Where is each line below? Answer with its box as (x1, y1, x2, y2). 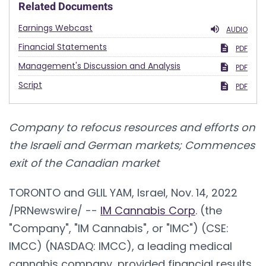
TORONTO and (9, 185, 87, 200)
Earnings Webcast (18, 21, 93, 34)
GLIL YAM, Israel (87, 185, 166, 200)
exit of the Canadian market (9, 155, 160, 170)
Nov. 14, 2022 (171, 185, 237, 200)
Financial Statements (18, 40, 107, 53)
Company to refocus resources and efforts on (9, 119, 255, 135)
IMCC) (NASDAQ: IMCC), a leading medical (9, 238, 232, 254)
